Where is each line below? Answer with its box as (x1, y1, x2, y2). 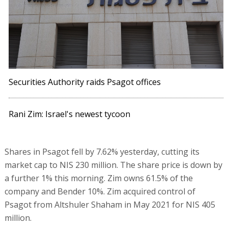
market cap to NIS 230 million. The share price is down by (4, 159, 222, 171)
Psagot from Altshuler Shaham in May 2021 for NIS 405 (4, 199, 215, 211)
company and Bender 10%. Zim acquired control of (4, 186, 195, 197)
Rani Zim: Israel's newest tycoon (9, 108, 131, 120)
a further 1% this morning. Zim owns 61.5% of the (4, 173, 193, 184)
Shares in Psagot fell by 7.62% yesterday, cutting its (4, 146, 199, 158)
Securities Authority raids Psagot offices (9, 76, 161, 88)
